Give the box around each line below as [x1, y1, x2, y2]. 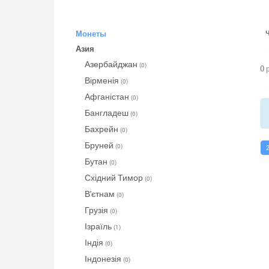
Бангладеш [84, 107, 130, 118]
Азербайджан [84, 58, 139, 70]
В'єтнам [84, 188, 116, 199]
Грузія [84, 204, 110, 216]
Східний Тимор [84, 172, 145, 183]
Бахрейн [84, 123, 120, 134]
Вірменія [84, 74, 121, 86]
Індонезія [84, 253, 123, 264]
